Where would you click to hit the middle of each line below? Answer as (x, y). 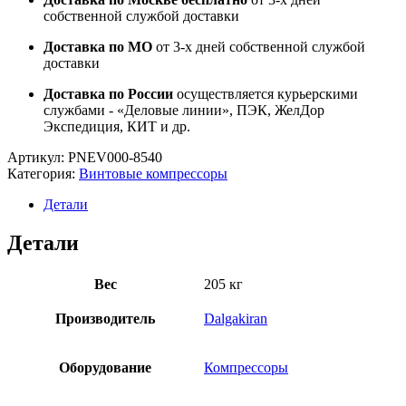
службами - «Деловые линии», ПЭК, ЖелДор (184, 110)
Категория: (41, 173)
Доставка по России (108, 93)
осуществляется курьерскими (266, 93)
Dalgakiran (236, 318)
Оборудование (105, 367)
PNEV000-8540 (115, 157)
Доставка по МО (98, 46)
